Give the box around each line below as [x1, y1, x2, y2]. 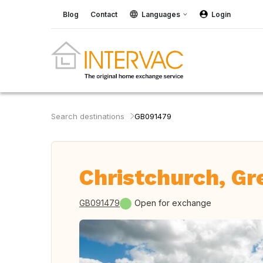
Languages [141, 9, 180, 19]
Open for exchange [134, 198, 211, 208]
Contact [90, 9, 117, 19]
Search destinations [51, 112, 124, 121]
